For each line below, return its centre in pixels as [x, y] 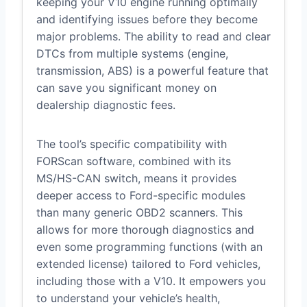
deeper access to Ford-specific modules [141, 196]
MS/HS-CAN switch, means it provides [136, 179]
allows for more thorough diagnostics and [145, 230]
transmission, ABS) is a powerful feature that [152, 71]
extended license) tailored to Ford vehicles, [148, 264]
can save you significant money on [126, 88]
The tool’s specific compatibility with [132, 144]
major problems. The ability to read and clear [153, 37]
